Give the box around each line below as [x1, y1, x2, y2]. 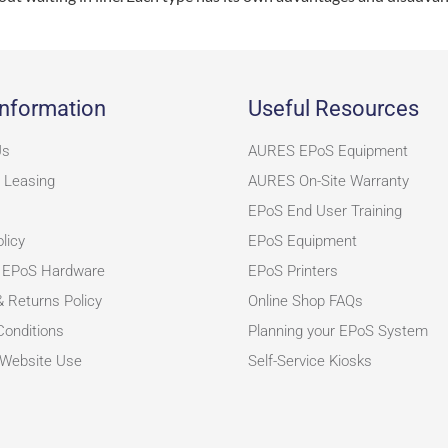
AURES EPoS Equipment [247, 142, 408, 161]
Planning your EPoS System [247, 322, 428, 341]
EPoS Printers [247, 262, 338, 281]
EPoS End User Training [247, 202, 402, 221]
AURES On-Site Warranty [247, 172, 409, 191]
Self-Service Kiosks [247, 352, 372, 371]
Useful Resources [247, 96, 419, 122]
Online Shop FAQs [247, 292, 363, 311]
